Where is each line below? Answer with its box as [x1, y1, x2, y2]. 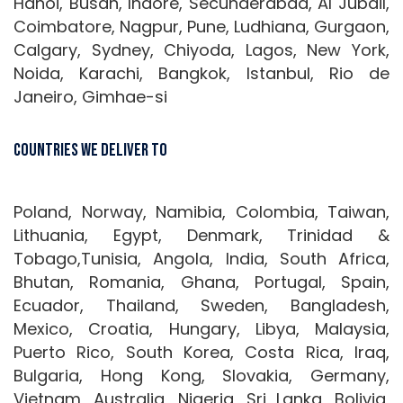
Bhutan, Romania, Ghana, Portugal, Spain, [13, 271, 390, 294]
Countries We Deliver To [13, 139, 167, 162]
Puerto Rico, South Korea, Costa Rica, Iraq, [13, 341, 390, 364]
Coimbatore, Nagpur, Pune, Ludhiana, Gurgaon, [13, 15, 390, 39]
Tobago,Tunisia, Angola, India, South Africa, [13, 247, 390, 271]
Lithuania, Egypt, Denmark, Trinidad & [13, 224, 390, 247]
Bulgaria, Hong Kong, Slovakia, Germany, [13, 364, 390, 388]
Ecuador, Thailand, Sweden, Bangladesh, [13, 294, 390, 318]
